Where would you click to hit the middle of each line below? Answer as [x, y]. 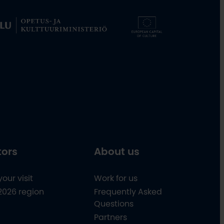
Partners [110, 217]
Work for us [115, 178]
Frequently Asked [128, 192]
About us [116, 151]
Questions [113, 204]
